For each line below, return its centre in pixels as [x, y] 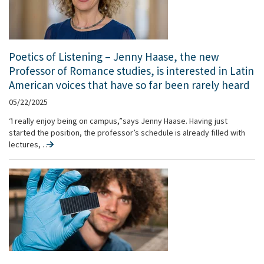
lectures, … [27, 144]
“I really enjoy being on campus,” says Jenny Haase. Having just [118, 121]
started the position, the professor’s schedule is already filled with [127, 133]
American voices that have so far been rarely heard [129, 85]
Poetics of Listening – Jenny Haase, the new [114, 57]
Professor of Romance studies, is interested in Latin [131, 71]
